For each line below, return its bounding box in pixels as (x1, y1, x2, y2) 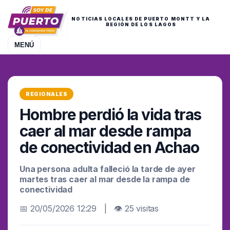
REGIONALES (26, 91, 67, 97)
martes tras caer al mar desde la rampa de (20, 174, 190, 184)
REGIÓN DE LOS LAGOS (105, 22, 177, 27)
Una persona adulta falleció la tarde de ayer (20, 164, 196, 174)
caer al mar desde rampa (20, 122, 191, 140)
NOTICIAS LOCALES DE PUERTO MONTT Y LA (71, 16, 210, 22)
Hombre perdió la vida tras (20, 105, 202, 124)
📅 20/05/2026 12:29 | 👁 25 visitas (20, 203, 159, 214)
